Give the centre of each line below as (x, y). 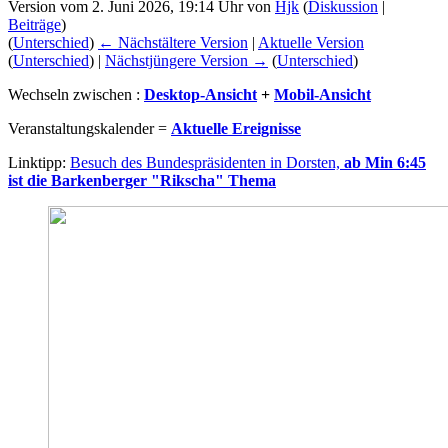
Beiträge (34, 24)
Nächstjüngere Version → (186, 60)
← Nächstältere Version (173, 42)
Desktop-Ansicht (200, 94)
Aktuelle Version (311, 42)
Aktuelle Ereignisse (236, 128)
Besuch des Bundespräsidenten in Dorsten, (207, 162)
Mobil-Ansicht (322, 94)
